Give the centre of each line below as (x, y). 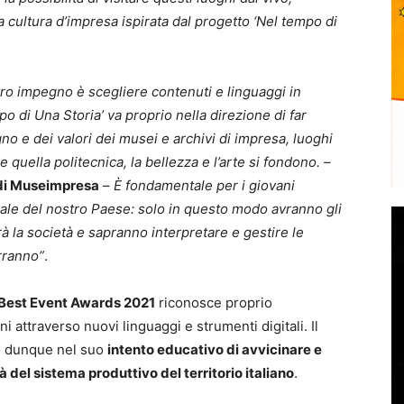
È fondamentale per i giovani (204, 185)
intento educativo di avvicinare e (215, 349)
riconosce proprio (214, 303)
